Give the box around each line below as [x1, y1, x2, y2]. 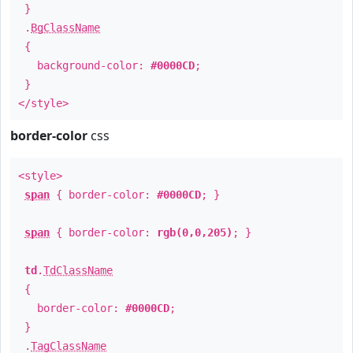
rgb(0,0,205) [157, 226, 232, 239]
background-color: [18, 59, 150, 72]
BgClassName [31, 21, 100, 34]
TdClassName [43, 264, 113, 277]
